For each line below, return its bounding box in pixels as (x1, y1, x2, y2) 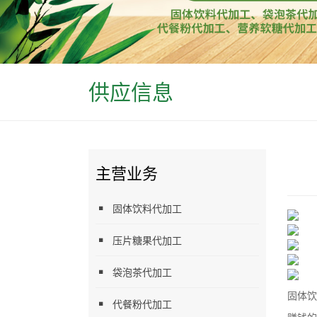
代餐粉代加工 (113, 296, 172, 311)
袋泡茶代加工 (113, 265, 172, 279)
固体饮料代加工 (113, 201, 182, 215)
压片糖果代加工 (113, 233, 182, 247)
